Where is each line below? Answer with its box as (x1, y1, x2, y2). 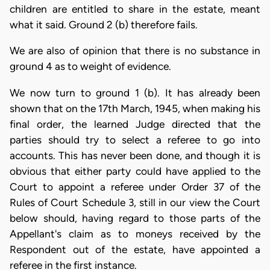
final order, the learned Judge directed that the (10, 118, 260, 130)
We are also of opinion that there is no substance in (10, 45, 260, 57)
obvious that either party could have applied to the (10, 165, 260, 177)
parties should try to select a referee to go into (10, 133, 260, 146)
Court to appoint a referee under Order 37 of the (10, 180, 260, 193)
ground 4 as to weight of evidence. (10, 60, 171, 73)
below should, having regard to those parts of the (10, 212, 260, 224)
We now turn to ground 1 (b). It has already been (10, 86, 260, 99)
